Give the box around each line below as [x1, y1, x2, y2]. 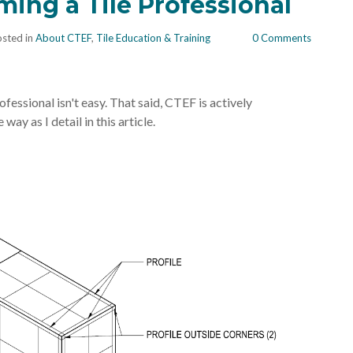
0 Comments [251, 31, 311, 44]
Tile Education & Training [96, 31, 210, 44]
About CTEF [35, 31, 91, 44]
